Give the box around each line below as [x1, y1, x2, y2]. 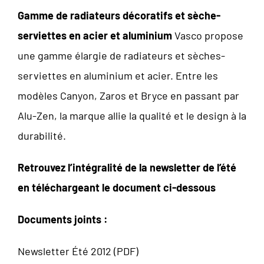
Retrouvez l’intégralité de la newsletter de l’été [18, 161, 236, 174]
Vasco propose [172, 29, 243, 42]
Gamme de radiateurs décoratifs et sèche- [18, 9, 220, 22]
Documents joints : [18, 213, 108, 226]
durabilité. [18, 129, 66, 142]
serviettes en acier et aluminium [18, 29, 172, 42]
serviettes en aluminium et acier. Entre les [18, 69, 218, 82]
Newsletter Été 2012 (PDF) [18, 245, 138, 258]
